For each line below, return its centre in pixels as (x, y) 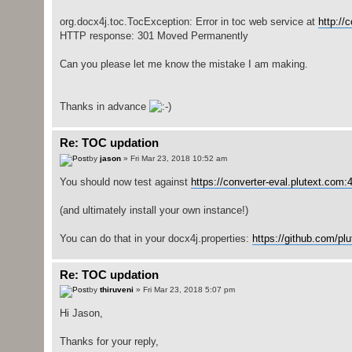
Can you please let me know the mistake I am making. (183, 64)
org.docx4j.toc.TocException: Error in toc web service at (189, 22)
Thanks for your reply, (109, 342)
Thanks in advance (104, 107)
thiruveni (116, 290)
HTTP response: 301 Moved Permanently (154, 36)
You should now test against (125, 181)
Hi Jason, (81, 313)
